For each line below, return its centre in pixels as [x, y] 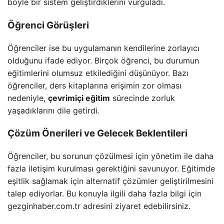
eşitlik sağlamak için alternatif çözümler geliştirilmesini [110, 181]
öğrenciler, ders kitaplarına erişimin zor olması [94, 85]
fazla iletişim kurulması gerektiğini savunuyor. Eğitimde [111, 169]
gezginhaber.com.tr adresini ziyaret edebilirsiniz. [99, 206]
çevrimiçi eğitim [79, 98]
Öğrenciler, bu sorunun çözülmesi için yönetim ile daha [110, 156]
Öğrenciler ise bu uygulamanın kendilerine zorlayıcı [103, 48]
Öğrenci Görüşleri [48, 25]
